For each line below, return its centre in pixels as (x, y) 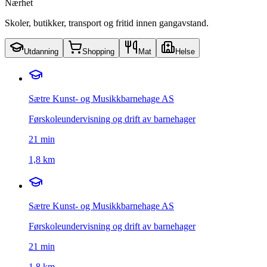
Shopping (98, 51)
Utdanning (41, 51)
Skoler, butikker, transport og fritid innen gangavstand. (107, 23)
